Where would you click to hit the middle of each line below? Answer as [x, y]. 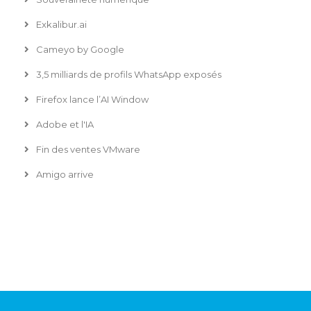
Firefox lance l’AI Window [91, 100]
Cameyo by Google [79, 50]
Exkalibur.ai [60, 25]
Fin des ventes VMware [87, 150]
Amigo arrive [64, 175]
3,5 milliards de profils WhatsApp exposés [127, 75]
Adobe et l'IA [64, 125]
